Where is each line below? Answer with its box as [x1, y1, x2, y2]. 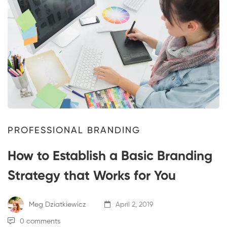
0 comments [20, 218, 60, 225]
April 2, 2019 [113, 201, 153, 208]
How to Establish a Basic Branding [8, 150, 212, 164]
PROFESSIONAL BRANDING [8, 126, 140, 136]
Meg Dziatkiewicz [27, 201, 86, 208]
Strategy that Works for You [8, 170, 176, 183]
